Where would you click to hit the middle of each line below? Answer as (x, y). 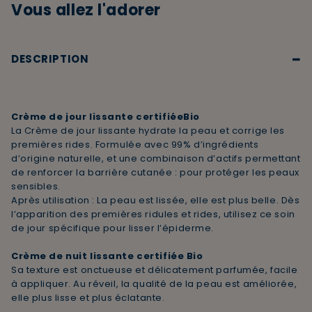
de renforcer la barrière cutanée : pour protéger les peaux (156, 172)
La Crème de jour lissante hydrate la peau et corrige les (148, 130)
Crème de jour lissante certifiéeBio (106, 116)
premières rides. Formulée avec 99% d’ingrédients (135, 144)
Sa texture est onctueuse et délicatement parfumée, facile (155, 270)
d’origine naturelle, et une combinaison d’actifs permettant (156, 158)
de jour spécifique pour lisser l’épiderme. (112, 228)
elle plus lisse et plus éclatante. (88, 297)
